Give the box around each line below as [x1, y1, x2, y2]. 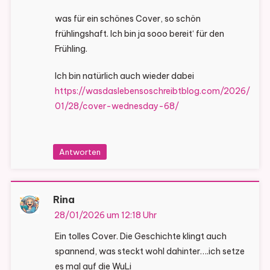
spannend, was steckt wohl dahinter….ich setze [54, 246, 245, 257]
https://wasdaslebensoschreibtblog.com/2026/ [54, 86, 250, 97]
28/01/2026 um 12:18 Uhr [54, 210, 157, 221]
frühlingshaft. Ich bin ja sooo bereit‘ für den [54, 28, 224, 40]
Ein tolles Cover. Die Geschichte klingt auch [54, 231, 227, 242]
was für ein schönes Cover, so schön [54, 13, 201, 25]
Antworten [58, 147, 101, 157]
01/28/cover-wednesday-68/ [54, 101, 179, 112]
